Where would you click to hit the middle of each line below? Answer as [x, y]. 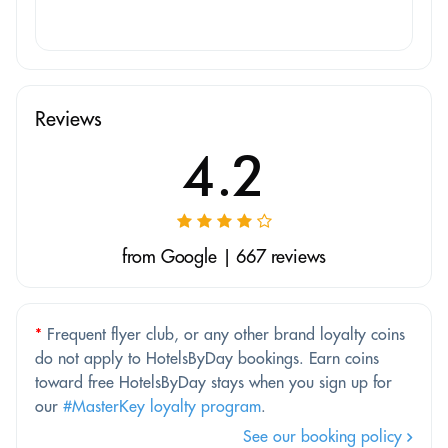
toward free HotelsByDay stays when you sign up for [213, 381]
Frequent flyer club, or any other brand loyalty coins [223, 333]
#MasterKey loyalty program [162, 405]
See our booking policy [325, 435]
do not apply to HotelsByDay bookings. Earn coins [207, 357]
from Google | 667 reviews [224, 256]
